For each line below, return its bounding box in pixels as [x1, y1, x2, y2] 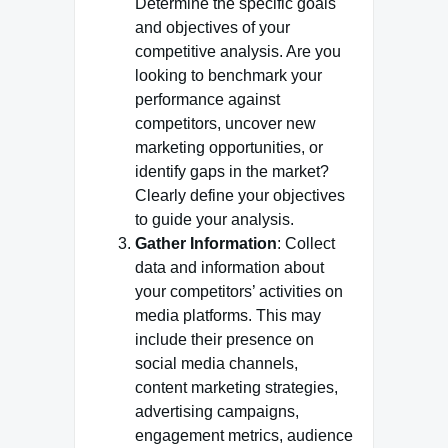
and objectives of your [135, 19, 290, 36]
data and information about [135, 259, 324, 276]
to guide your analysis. [135, 211, 294, 228]
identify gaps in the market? [135, 163, 329, 180]
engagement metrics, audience [135, 427, 353, 444]
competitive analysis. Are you [135, 43, 341, 60]
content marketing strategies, [135, 379, 338, 396]
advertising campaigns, [135, 403, 299, 420]
